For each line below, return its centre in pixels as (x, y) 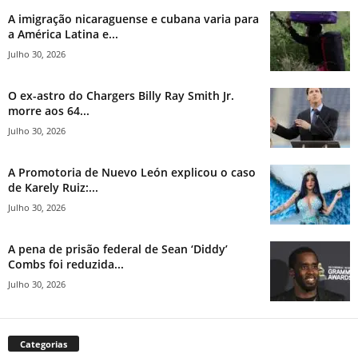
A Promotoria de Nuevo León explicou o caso (132, 173)
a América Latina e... (63, 34)
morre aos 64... (49, 111)
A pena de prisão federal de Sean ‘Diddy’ (118, 249)
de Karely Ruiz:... (53, 188)
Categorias (44, 344)
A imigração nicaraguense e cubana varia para (133, 19)
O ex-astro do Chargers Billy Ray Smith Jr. (121, 96)
